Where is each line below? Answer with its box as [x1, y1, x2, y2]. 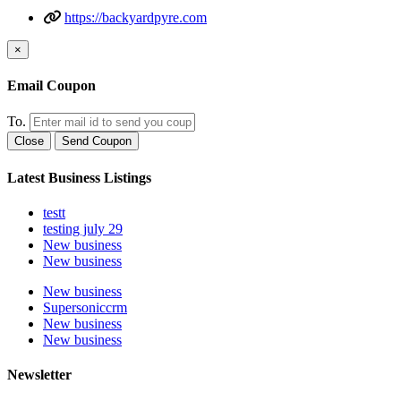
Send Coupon [62, 134, 132, 149]
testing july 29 [43, 220, 123, 236]
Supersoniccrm [43, 299, 127, 315]
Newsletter [7, 367, 72, 383]
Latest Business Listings [7, 169, 151, 185]
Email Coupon [7, 78, 96, 94]
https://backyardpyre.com [64, 9, 207, 25]
